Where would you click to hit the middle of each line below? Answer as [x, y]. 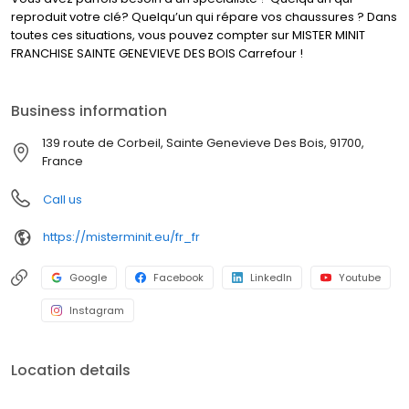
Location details [71, 370]
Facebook [178, 277]
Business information [89, 110]
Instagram [97, 310]
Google [88, 277]
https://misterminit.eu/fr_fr [121, 237]
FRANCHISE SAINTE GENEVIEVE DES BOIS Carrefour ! [157, 53]
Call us [63, 199]
